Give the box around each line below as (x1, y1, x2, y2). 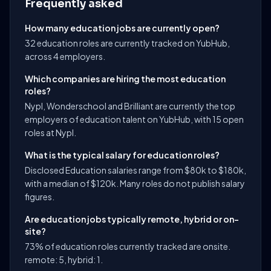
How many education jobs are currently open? (25, 22, 220, 33)
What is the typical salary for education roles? (25, 149, 220, 160)
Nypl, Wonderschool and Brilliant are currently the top (25, 100, 235, 111)
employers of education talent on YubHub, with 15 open (25, 114, 244, 125)
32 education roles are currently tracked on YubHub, (25, 38, 230, 48)
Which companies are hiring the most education (25, 73, 226, 84)
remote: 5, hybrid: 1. (25, 254, 103, 265)
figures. (25, 191, 54, 202)
